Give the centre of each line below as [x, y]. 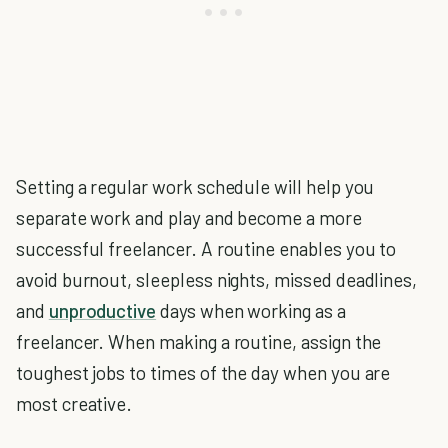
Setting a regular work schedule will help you [195, 186]
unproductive [102, 310]
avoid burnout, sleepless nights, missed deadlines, [217, 279]
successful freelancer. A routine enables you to [206, 248]
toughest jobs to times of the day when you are [203, 372]
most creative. [74, 403]
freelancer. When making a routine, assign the [199, 341]
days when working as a [251, 310]
